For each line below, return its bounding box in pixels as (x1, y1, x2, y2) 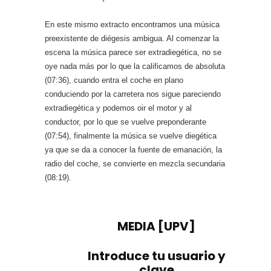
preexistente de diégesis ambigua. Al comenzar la (45, 34, 219, 43)
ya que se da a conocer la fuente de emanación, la (45, 145, 222, 154)
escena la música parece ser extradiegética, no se (45, 48, 221, 57)
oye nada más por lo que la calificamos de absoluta (45, 62, 225, 71)
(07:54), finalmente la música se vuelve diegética (45, 131, 217, 140)
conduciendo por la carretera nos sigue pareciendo (45, 90, 221, 99)
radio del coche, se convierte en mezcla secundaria (45, 159, 225, 168)
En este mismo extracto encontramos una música (45, 20, 220, 29)
